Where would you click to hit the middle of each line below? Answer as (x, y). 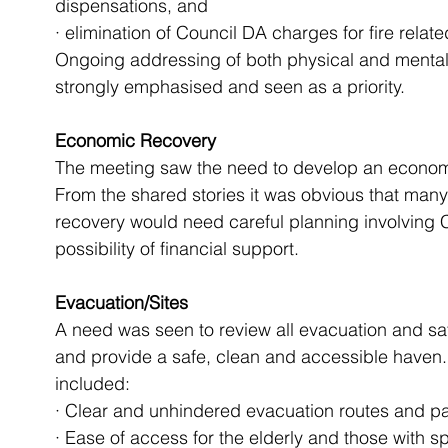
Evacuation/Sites (121, 302)
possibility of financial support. (177, 248)
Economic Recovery (135, 140)
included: (92, 383)
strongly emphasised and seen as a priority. (230, 86)
